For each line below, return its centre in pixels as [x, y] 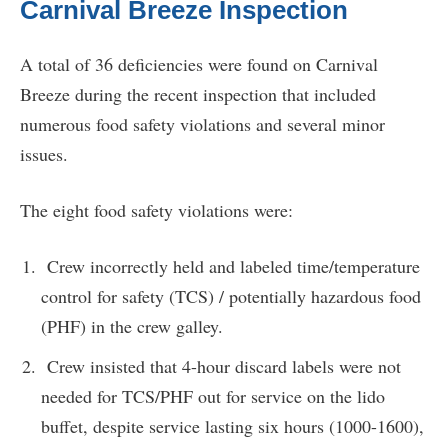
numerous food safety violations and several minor [202, 123]
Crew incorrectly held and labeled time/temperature [230, 265]
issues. [44, 153]
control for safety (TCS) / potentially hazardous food [231, 295]
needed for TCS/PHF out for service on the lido [213, 395]
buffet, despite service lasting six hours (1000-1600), [232, 425]
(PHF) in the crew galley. [132, 325]
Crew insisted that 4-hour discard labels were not [221, 365]
